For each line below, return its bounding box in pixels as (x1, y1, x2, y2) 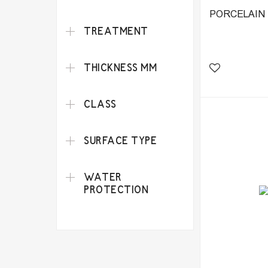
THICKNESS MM (84, 62, 157, 75)
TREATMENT (84, 26, 148, 38)
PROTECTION (84, 184, 149, 197)
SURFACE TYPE (84, 135, 157, 148)
